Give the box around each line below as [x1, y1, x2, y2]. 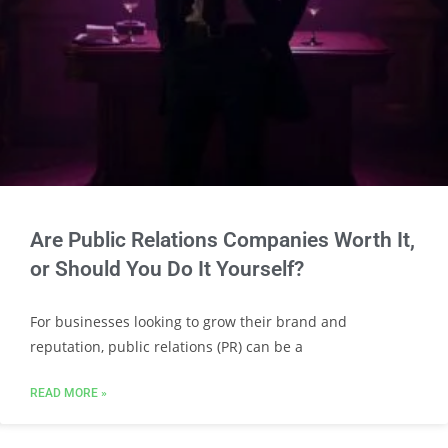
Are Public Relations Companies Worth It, [30, 228, 415, 252]
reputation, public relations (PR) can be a [30, 337, 303, 356]
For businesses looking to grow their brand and [30, 312, 347, 331]
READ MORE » [30, 386, 107, 400]
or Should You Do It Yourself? [30, 257, 304, 281]
